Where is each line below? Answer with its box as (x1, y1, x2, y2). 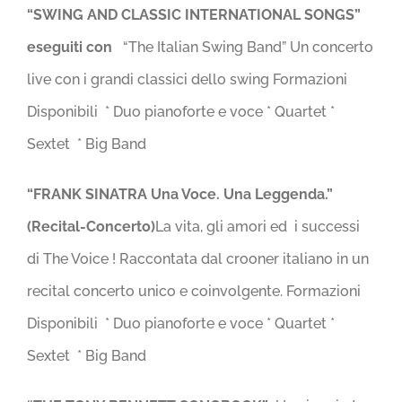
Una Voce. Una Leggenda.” (151, 185, 336, 203)
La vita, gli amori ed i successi (155, 217, 360, 235)
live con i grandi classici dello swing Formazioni (27, 70, 347, 88)
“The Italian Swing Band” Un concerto (119, 38, 373, 56)
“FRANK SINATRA (27, 185, 151, 203)
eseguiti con (27, 38, 119, 56)
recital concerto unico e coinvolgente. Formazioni (27, 282, 361, 300)
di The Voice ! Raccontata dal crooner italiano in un (27, 249, 369, 267)
